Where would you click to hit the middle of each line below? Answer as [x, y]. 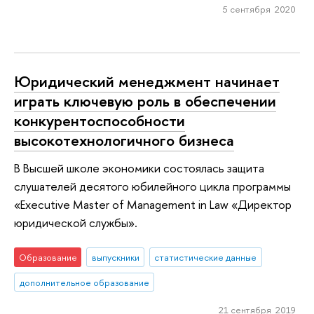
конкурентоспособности [100, 120]
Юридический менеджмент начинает [147, 81]
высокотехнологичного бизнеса [124, 140]
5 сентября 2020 [259, 9]
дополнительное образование [84, 282]
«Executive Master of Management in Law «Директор [153, 205]
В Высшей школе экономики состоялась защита [139, 168]
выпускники [115, 257]
